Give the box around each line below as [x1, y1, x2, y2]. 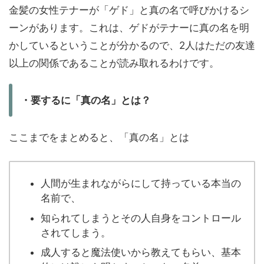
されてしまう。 [41, 226, 111, 239]
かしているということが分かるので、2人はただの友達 [9, 39, 255, 52]
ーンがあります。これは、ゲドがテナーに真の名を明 [9, 22, 249, 34]
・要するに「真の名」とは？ [21, 94, 151, 107]
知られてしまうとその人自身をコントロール [41, 212, 241, 224]
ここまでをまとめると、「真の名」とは [9, 131, 189, 144]
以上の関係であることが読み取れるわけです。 [9, 57, 219, 70]
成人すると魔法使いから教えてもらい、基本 [41, 246, 241, 259]
